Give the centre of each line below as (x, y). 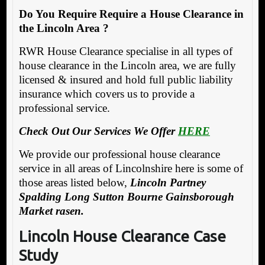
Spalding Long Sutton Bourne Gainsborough (126, 196)
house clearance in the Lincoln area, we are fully (127, 65)
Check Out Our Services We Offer (97, 131)
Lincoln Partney (168, 182)
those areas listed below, (74, 182)
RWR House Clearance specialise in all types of (125, 51)
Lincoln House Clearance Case (122, 236)
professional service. (64, 108)
